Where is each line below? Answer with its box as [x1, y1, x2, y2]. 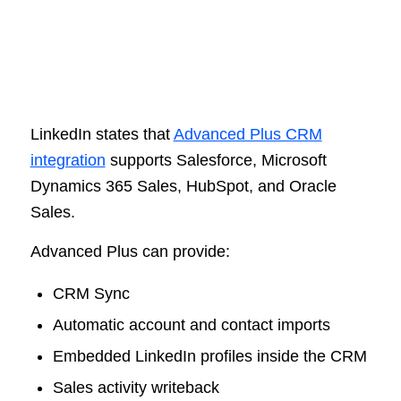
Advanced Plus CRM [173, 124, 322, 143]
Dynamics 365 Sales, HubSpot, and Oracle [30, 176, 337, 195]
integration [30, 150, 106, 169]
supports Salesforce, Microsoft [105, 150, 327, 169]
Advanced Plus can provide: [30, 242, 230, 260]
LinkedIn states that [30, 124, 174, 143]
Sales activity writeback [52, 379, 219, 397]
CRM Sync [52, 285, 130, 303]
